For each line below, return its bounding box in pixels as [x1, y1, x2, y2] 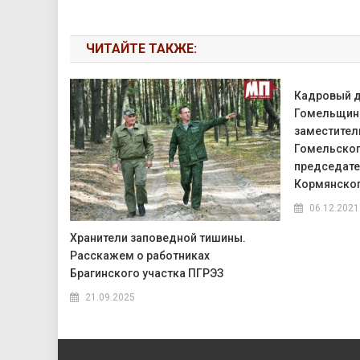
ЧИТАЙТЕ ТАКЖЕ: [86, 40, 197, 56]
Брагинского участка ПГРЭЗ [70, 267, 224, 280]
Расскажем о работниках [70, 249, 211, 263]
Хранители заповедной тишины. [70, 231, 247, 245]
